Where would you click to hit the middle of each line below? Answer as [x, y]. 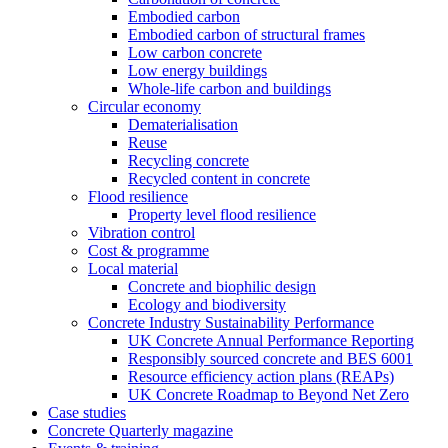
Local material [133, 268]
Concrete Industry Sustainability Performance [231, 322]
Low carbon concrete [195, 52]
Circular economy [144, 106]
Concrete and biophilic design [222, 286]
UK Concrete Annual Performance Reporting [271, 340]
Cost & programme [148, 250]
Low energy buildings [197, 70]
